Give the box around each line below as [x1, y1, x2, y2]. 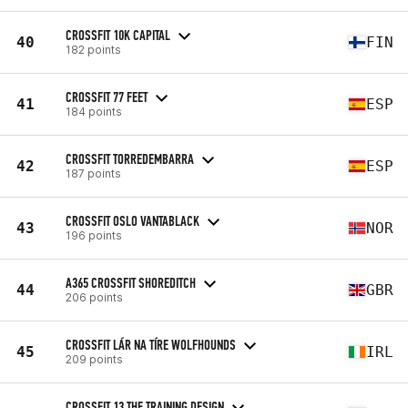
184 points [66, 104, 122, 118]
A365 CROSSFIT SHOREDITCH [66, 273, 196, 291]
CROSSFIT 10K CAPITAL [66, 25, 170, 44]
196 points [66, 228, 122, 242]
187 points [66, 166, 121, 180]
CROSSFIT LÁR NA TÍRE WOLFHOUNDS [66, 335, 236, 353]
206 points [66, 290, 123, 304]
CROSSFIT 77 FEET [66, 87, 148, 106]
